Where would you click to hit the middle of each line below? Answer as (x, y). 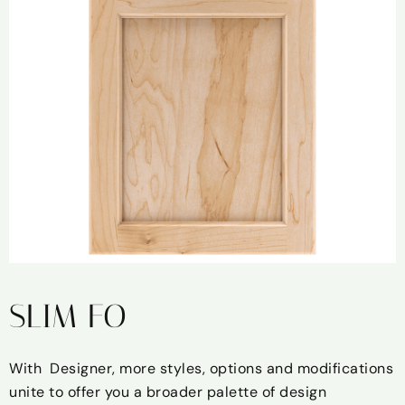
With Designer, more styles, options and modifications (201, 368)
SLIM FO (68, 316)
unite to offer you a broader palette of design (168, 391)
